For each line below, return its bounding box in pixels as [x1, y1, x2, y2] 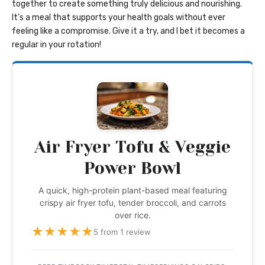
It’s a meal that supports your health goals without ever [12, 12, 225, 22]
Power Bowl [84, 158, 181, 178]
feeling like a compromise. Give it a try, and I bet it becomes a [12, 25, 245, 36]
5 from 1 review [93, 227, 151, 237]
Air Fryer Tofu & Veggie [34, 137, 231, 157]
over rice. [114, 209, 151, 220]
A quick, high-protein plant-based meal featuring [38, 185, 227, 195]
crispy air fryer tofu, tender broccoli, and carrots [39, 197, 226, 208]
